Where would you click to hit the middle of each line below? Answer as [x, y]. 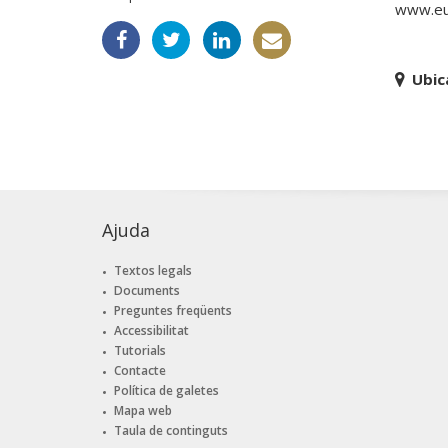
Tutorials [139, 351]
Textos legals [152, 271]
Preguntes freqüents [172, 311]
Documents [146, 291]
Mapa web [142, 410]
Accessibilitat [151, 331]
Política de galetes [166, 390]
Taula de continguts [170, 430]
